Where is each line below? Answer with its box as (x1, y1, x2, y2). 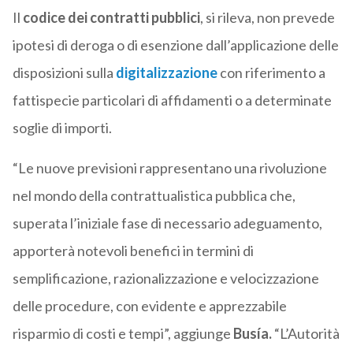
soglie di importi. (12, 119, 112, 137)
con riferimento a (217, 64, 325, 82)
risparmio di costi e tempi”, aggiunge (12, 325, 233, 343)
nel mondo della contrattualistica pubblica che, (12, 187, 295, 205)
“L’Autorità (271, 325, 340, 343)
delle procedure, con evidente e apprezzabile (12, 297, 287, 315)
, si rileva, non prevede (199, 9, 335, 27)
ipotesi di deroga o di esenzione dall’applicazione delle (12, 36, 339, 54)
